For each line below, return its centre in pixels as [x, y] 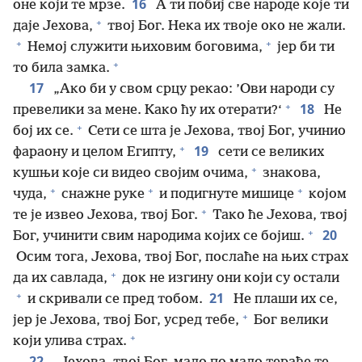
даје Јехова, [53, 26]
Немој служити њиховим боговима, [143, 47]
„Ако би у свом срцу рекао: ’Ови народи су [192, 89]
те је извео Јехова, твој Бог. [105, 215]
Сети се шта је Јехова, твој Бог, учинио [215, 131]
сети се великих [269, 152]
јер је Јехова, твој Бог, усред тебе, [126, 320]
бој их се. [43, 131]
